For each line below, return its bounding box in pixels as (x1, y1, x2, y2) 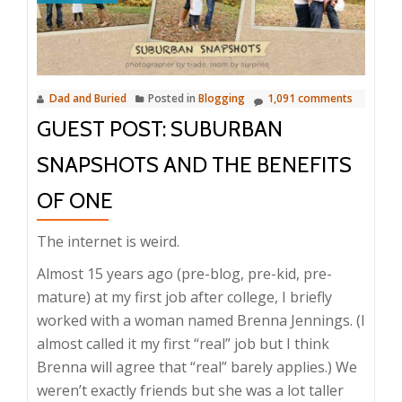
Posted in (148, 91, 198, 107)
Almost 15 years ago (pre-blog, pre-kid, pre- (37, 264, 332, 284)
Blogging (198, 91, 245, 107)
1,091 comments (267, 91, 353, 107)
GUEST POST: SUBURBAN (37, 116, 283, 143)
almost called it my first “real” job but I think (37, 334, 329, 354)
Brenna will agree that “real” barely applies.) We (37, 357, 357, 378)
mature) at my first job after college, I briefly (37, 287, 332, 308)
